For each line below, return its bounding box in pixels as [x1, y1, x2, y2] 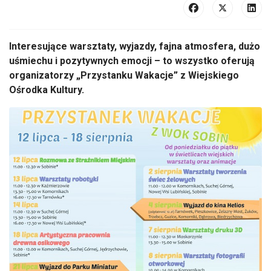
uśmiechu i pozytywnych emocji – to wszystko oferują [9, 55, 255, 67]
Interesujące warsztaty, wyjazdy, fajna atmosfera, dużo [9, 41, 260, 52]
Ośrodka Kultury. [9, 84, 84, 96]
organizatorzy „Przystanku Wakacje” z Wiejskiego [9, 70, 239, 81]
